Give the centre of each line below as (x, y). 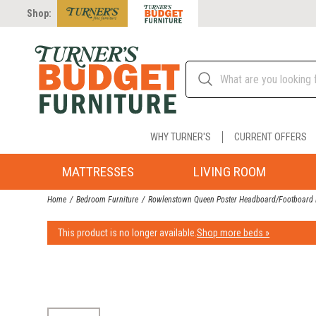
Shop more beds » (233, 232)
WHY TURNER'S (180, 137)
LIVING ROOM (229, 171)
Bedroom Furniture (108, 200)
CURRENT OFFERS (270, 137)
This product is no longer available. (128, 232)
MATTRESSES (98, 171)
